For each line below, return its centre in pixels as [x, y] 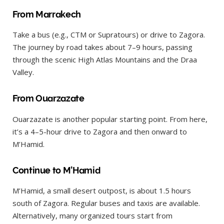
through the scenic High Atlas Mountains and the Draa [105, 60]
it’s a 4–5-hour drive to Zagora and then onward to [100, 131]
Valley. [23, 72]
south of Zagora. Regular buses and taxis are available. [106, 203]
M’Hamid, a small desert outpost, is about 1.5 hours [102, 191]
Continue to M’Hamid [56, 170]
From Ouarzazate [48, 98]
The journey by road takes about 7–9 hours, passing [102, 47]
